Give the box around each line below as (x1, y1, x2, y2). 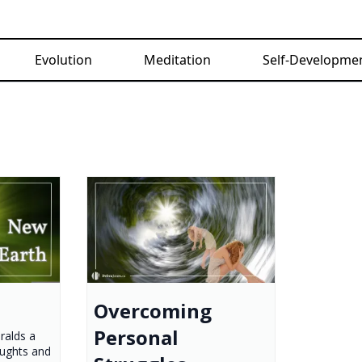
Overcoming (93, 297, 212, 324)
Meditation (144, 51, 211, 69)
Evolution (35, 51, 92, 69)
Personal (93, 323, 179, 351)
